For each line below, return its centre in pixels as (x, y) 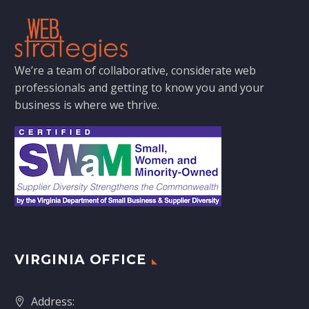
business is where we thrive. (87, 105)
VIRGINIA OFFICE (81, 260)
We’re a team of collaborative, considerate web (135, 71)
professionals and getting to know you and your (139, 88)
